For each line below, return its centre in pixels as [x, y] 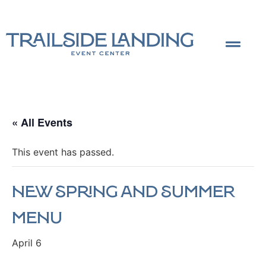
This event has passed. [63, 152]
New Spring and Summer [123, 192]
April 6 [27, 243]
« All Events [42, 123]
